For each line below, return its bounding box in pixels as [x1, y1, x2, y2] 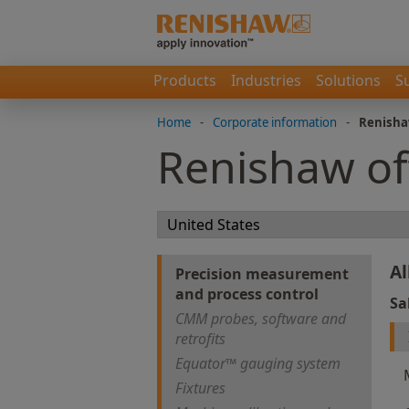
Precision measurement [175, 264, 349, 284]
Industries [231, 70, 301, 90]
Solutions [316, 70, 381, 90]
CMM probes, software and [175, 309, 346, 329]
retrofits [175, 329, 225, 349]
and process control [175, 284, 319, 304]
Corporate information [213, 114, 337, 131]
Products [153, 70, 216, 90]
